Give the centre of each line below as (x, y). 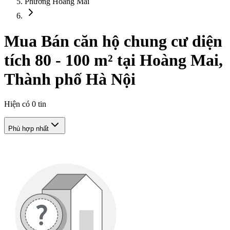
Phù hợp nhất (28, 129)
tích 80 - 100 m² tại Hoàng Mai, (113, 60)
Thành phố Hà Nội (70, 79)
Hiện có (18, 104)
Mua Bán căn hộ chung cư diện (113, 41)
